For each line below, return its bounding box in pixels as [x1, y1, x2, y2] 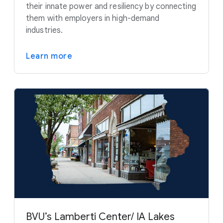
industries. [26, 25, 63, 35]
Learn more [26, 51, 72, 61]
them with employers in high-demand [26, 13, 160, 23]
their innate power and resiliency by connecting [26, 1, 196, 11]
